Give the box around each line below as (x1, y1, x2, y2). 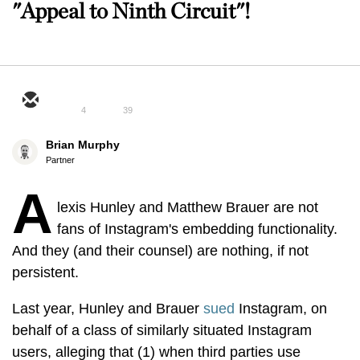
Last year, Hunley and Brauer (12, 301, 203, 317)
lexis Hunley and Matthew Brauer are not (57, 199, 318, 215)
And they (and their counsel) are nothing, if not (12, 243, 309, 259)
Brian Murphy (46, 138, 120, 151)
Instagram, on (235, 301, 327, 317)
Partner (46, 155, 75, 165)
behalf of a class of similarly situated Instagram (12, 322, 312, 338)
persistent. (12, 264, 79, 280)
